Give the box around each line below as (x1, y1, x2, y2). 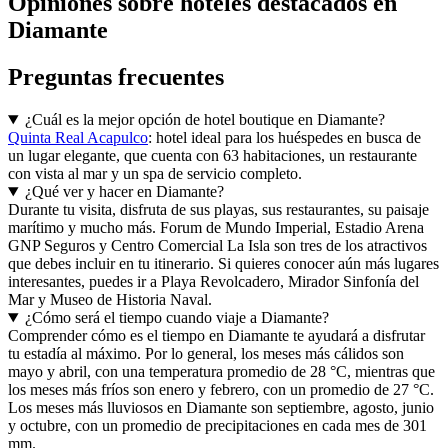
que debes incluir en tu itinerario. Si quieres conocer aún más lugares (8, 255, 439, 273)
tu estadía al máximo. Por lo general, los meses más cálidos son (8, 345, 404, 363)
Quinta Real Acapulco (8, 129, 148, 147)
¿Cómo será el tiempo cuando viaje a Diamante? (24, 309, 329, 327)
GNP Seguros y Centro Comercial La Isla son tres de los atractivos (8, 237, 427, 255)
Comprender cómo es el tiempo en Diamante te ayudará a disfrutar (8, 327, 425, 345)
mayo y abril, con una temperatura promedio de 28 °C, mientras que (8, 363, 435, 381)
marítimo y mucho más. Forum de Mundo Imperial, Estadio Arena (8, 219, 424, 237)
